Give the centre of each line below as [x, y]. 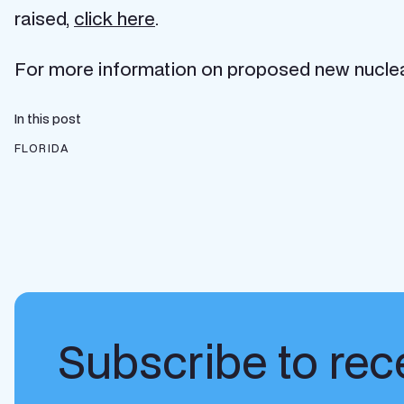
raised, [44, 18]
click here [115, 18]
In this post [48, 119]
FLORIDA [42, 148]
